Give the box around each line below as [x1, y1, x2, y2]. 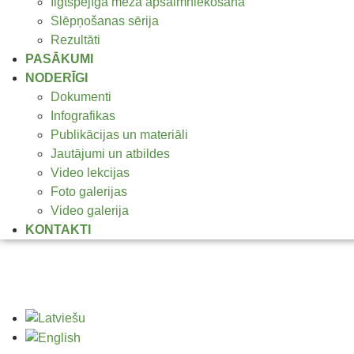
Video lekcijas [51, 165, 130, 179]
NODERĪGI [25, 70, 88, 85]
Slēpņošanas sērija [51, 13, 159, 28]
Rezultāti [51, 32, 100, 47]
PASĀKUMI [25, 51, 93, 66]
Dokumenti [51, 89, 111, 104]
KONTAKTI [25, 222, 91, 236]
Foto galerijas [51, 184, 127, 198]
